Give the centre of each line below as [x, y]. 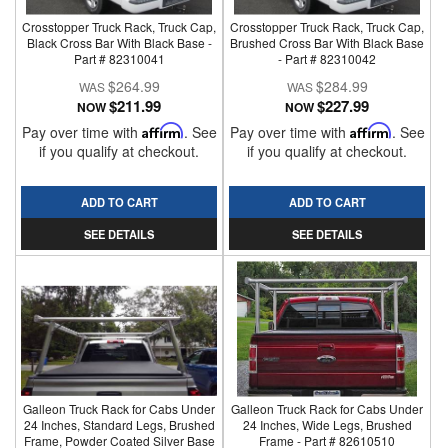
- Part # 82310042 [327, 58]
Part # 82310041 [119, 58]
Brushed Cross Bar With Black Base [327, 42]
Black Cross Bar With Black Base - [119, 42]
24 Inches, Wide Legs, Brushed [327, 424]
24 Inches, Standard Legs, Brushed [119, 424]
